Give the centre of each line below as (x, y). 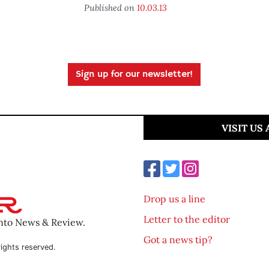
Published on (110, 8)
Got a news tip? (178, 240)
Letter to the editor (187, 219)
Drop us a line (174, 199)
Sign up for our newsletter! (134, 74)
